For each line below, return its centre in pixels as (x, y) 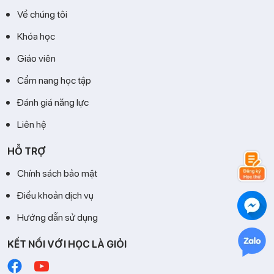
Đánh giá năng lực (53, 102)
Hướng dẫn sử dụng (57, 217)
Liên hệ (32, 124)
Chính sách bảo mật (57, 173)
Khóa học (36, 36)
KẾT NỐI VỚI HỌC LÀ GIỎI (67, 244)
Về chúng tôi (42, 14)
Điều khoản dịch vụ (55, 195)
